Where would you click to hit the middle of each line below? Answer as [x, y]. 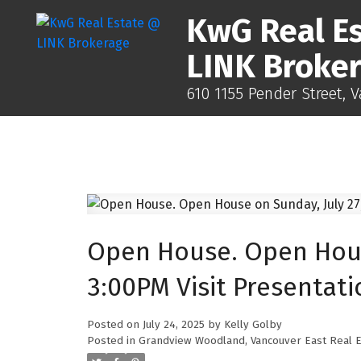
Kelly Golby [253, 324]
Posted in [111, 340]
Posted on [114, 324]
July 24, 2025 [173, 324]
